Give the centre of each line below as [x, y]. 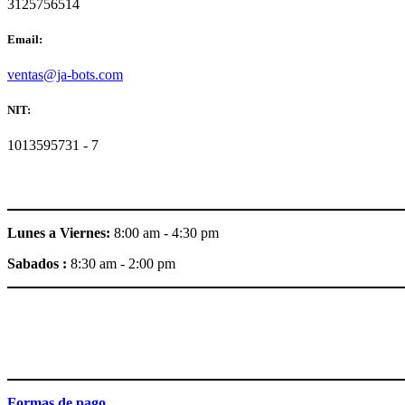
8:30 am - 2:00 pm [123, 263]
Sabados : [39, 263]
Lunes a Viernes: [59, 232]
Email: [25, 39]
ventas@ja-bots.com [65, 74]
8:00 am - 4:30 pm [165, 232]
